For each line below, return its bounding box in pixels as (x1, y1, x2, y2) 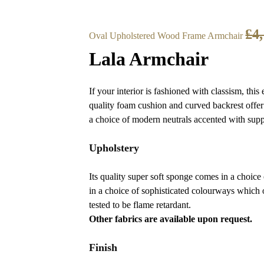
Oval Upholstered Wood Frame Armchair (89, 30, 243, 41)
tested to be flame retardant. (89, 200, 192, 210)
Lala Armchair (89, 48, 209, 70)
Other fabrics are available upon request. (89, 214, 253, 225)
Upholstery (89, 142, 140, 154)
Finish (89, 242, 118, 254)
